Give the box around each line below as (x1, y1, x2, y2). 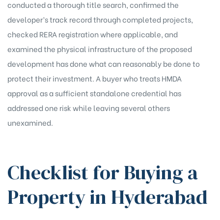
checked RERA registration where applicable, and (7, 28, 178, 39)
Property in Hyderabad (7, 184, 208, 211)
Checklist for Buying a (7, 159, 198, 186)
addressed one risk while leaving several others (7, 102, 170, 113)
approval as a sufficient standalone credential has (7, 87, 181, 98)
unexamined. (7, 116, 53, 128)
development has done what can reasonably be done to (7, 57, 200, 69)
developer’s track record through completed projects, (7, 13, 193, 25)
